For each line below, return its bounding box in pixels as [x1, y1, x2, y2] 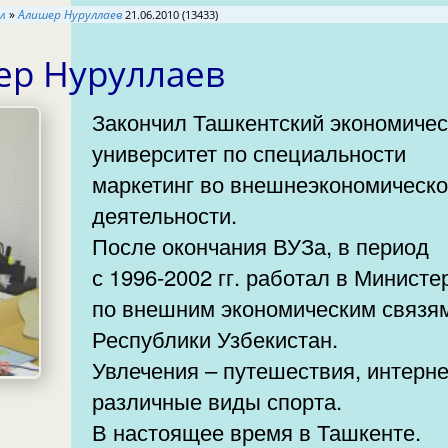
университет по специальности [92, 136, 407, 168]
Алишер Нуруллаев [18, 6, 122, 24]
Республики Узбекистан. [92, 322, 345, 354]
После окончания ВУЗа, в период [92, 229, 339, 261]
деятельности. [92, 198, 244, 230]
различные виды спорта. [92, 384, 349, 416]
